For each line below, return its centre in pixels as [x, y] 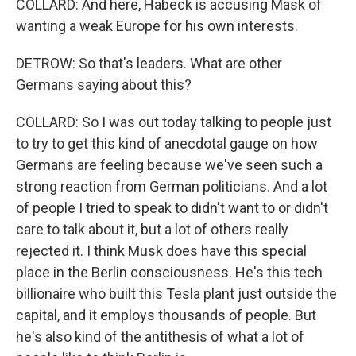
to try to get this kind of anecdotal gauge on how [167, 143]
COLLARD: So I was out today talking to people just [174, 122]
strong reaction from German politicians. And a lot [172, 186]
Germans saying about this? [104, 85]
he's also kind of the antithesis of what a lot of [160, 337]
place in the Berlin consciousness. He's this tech [169, 272]
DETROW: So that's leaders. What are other [149, 63]
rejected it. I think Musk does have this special [161, 251]
